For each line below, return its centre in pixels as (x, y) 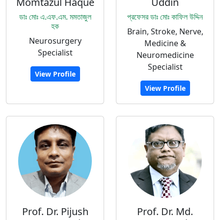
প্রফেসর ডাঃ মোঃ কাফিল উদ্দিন (165, 17)
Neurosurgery (55, 41)
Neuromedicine (165, 55)
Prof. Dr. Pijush (55, 211)
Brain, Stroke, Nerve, (165, 31)
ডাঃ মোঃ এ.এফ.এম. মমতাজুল (55, 17)
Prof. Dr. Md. (165, 211)
